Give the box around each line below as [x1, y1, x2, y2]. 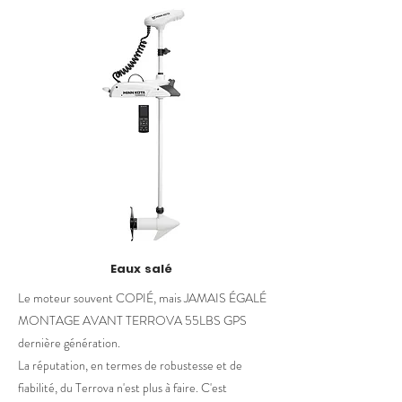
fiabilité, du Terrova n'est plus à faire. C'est [18, 379, 227, 397]
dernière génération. [18, 334, 120, 352]
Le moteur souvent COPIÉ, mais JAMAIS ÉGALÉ [18, 289, 267, 307]
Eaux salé [110, 260, 173, 277]
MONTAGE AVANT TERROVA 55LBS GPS [18, 311, 247, 329]
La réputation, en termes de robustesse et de [18, 356, 242, 374]
